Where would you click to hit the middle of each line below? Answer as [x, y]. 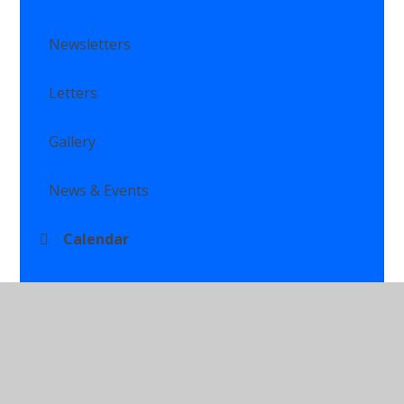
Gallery [73, 141]
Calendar [96, 239]
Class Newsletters [110, 287]
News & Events [99, 190]
